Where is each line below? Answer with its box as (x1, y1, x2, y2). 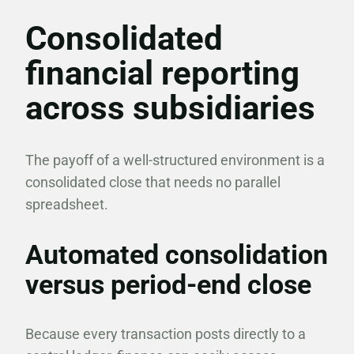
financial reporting (25, 54, 299, 92)
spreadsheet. (25, 196, 108, 213)
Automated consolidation (25, 239, 328, 270)
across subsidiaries (25, 88, 315, 127)
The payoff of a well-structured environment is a (25, 152, 325, 168)
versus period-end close (25, 269, 311, 300)
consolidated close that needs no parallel (25, 174, 281, 190)
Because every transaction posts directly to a (25, 326, 306, 342)
